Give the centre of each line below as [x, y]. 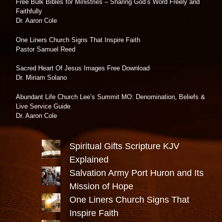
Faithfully [29, 11]
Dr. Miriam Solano [41, 78]
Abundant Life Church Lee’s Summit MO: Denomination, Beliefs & [111, 97]
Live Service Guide [43, 106]
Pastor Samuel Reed [46, 49]
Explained [89, 160]
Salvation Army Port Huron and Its [137, 173]
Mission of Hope [101, 187]
